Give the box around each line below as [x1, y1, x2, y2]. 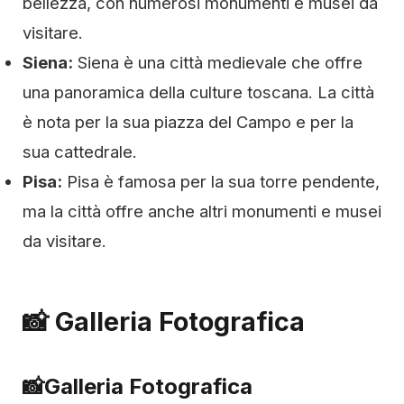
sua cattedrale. [23, 142, 137, 161]
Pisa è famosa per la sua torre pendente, [62, 171, 380, 191]
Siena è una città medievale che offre [73, 52, 363, 72]
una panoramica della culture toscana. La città [23, 82, 374, 102]
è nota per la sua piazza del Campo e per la [23, 112, 353, 132]
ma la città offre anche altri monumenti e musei [23, 201, 381, 221]
